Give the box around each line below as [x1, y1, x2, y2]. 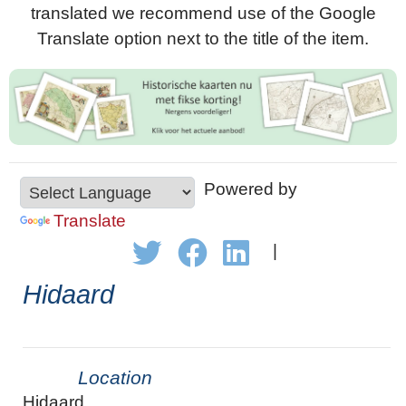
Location [77, 366, 152, 388]
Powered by [195, 179, 297, 199]
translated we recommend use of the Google [30, 4, 376, 23]
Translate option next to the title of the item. [37, 29, 369, 48]
